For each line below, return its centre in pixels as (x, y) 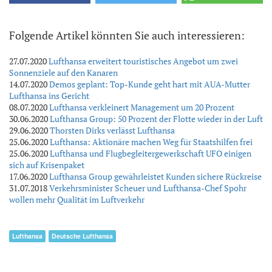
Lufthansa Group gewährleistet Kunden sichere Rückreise (155, 177)
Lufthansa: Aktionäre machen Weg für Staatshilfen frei (151, 142)
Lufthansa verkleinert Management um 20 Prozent (142, 107)
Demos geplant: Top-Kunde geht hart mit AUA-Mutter (150, 84)
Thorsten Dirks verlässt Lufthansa (112, 131)
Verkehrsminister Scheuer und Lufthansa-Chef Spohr (148, 188)
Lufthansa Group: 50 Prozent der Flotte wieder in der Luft (156, 119)
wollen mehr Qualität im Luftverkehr (77, 200)
